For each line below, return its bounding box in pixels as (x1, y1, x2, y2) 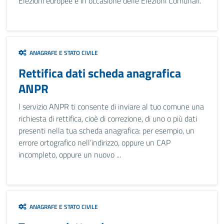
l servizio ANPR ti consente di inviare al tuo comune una (18, 100, 204, 112)
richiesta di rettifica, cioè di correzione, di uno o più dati (18, 112, 197, 124)
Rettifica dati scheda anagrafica (18, 64, 181, 82)
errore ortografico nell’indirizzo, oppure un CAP (18, 136, 170, 148)
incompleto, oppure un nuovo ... (18, 148, 121, 160)
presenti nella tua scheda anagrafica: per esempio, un (18, 124, 194, 136)
